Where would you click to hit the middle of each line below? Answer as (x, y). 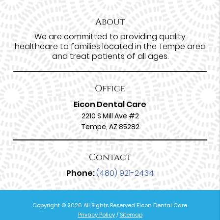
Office (110, 88)
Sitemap (131, 214)
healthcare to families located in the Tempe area (110, 46)
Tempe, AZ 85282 (110, 126)
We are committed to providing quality (110, 36)
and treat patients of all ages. (110, 56)
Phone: (81, 173)
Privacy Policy (96, 214)
